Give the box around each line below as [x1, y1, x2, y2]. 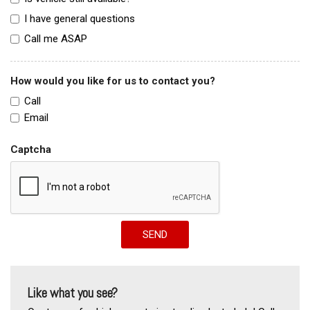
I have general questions [24, 12, 135, 25]
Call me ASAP [24, 32, 87, 45]
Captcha [10, 143, 51, 156]
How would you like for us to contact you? [10, 74, 215, 87]
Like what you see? [28, 284, 118, 302]
